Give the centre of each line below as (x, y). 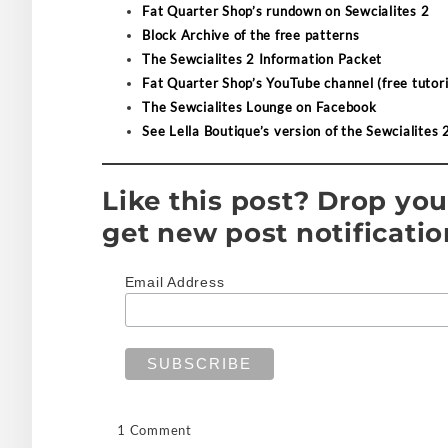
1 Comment (154, 430)
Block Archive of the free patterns (251, 34)
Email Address (174, 281)
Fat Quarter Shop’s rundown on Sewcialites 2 (286, 10)
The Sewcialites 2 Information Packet (262, 58)
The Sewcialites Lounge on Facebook (259, 106)
